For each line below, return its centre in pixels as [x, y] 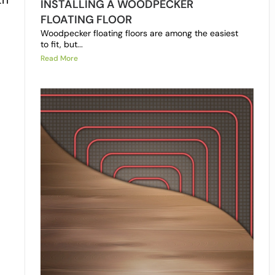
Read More [59, 59]
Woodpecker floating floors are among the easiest [139, 33]
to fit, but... [61, 45]
